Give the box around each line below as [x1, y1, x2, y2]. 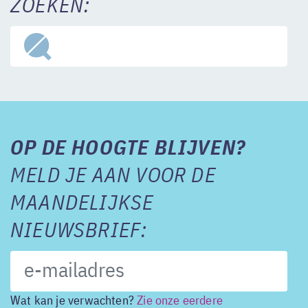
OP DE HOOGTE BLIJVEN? [10, 139, 246, 159]
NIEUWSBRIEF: [10, 221, 148, 242]
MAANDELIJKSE [10, 194, 154, 214]
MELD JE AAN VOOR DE [10, 166, 216, 187]
